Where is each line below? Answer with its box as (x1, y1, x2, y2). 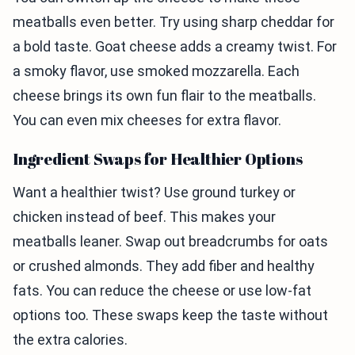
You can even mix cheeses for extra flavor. (13, 112, 281, 128)
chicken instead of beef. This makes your (13, 208, 276, 225)
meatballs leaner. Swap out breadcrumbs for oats (13, 233, 328, 250)
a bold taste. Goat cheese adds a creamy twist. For (13, 38, 337, 55)
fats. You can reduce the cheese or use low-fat (13, 282, 311, 299)
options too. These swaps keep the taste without (13, 307, 328, 323)
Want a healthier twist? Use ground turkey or (13, 184, 296, 200)
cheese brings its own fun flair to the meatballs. (13, 87, 316, 104)
